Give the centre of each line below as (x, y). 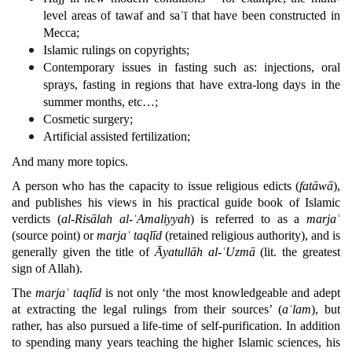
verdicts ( (37, 219)
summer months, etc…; (101, 102)
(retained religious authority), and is (251, 235)
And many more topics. (70, 161)
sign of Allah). (47, 268)
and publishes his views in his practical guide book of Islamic (176, 202)
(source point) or (54, 235)
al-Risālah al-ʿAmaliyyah (125, 219)
